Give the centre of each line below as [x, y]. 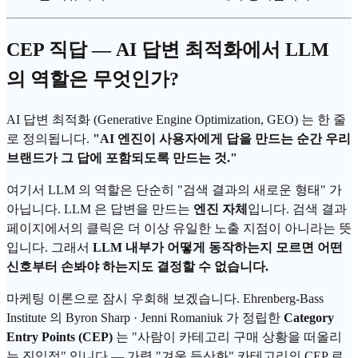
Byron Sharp [98, 317]
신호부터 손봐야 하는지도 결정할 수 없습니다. [137, 266]
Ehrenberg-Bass [283, 298]
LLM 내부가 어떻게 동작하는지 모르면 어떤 [218, 247]
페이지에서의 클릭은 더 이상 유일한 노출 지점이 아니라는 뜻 [179, 228]
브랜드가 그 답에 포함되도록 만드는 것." [122, 157]
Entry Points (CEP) [60, 336]
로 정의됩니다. [50, 138]
